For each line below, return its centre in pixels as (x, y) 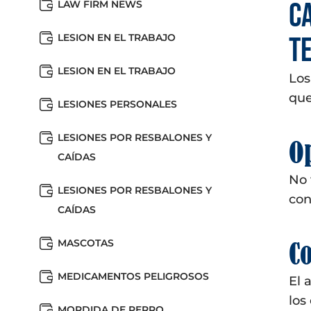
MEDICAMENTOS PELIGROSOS (133, 276)
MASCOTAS (86, 243)
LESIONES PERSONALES (117, 104)
